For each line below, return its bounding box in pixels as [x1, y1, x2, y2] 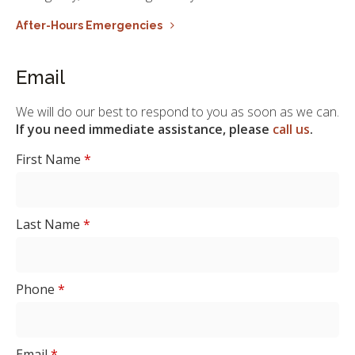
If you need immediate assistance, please [16, 120, 273, 138]
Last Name [16, 215, 83, 233]
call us [273, 120, 310, 138]
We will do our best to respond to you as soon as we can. [16, 102, 339, 120]
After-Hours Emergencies [16, 19, 162, 32]
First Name [16, 150, 84, 168]
